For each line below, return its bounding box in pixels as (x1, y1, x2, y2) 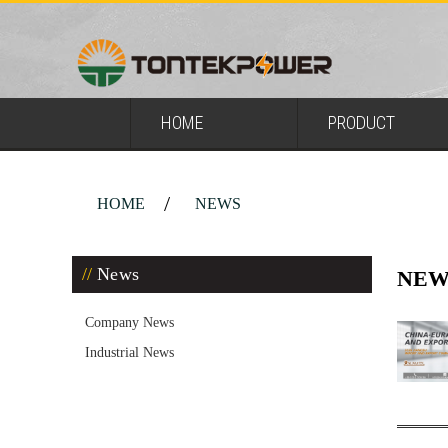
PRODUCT (327, 112, 395, 133)
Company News (85, 315, 174, 330)
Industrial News (85, 345, 174, 360)
